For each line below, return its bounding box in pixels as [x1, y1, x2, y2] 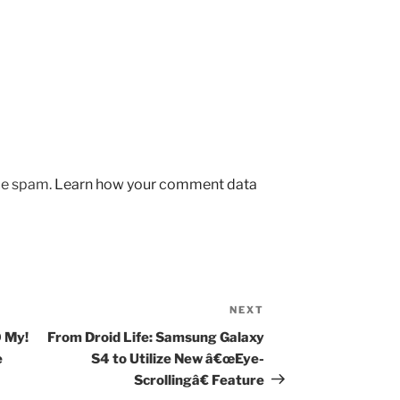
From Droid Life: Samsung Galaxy [47, 329, 265, 346]
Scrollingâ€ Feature [134, 371, 265, 388]
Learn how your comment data [54, 175, 257, 193]
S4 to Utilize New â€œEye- [91, 350, 265, 367]
